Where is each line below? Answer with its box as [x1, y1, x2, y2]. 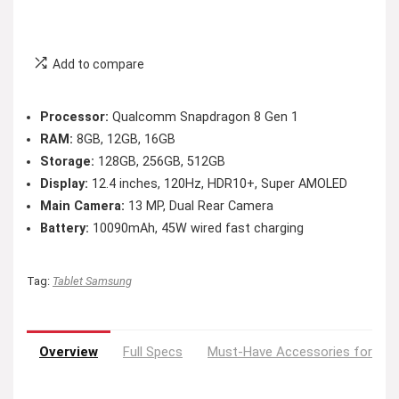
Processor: [40, 110, 109, 125]
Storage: [40, 154, 94, 169]
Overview [39, 344, 98, 360]
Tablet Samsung [53, 274, 132, 288]
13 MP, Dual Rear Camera [125, 199, 273, 214]
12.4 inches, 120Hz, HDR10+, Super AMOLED [88, 176, 347, 191]
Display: [40, 176, 88, 191]
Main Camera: [40, 199, 125, 214]
